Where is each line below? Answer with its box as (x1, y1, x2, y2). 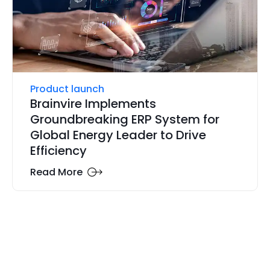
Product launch (30, 82, 104, 96)
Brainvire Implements (30, 95, 156, 113)
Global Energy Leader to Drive (30, 127, 206, 144)
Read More (30, 165, 83, 179)
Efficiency (30, 142, 87, 160)
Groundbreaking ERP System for (30, 111, 219, 128)
